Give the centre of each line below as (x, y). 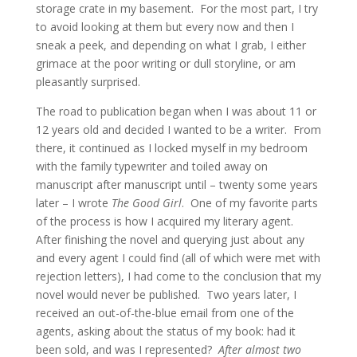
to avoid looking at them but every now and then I (165, 27)
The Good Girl (146, 203)
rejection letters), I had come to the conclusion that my (178, 276)
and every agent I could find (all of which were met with (178, 258)
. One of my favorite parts (249, 203)
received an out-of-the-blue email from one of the (165, 313)
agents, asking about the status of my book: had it (165, 331)
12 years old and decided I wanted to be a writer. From (178, 129)
